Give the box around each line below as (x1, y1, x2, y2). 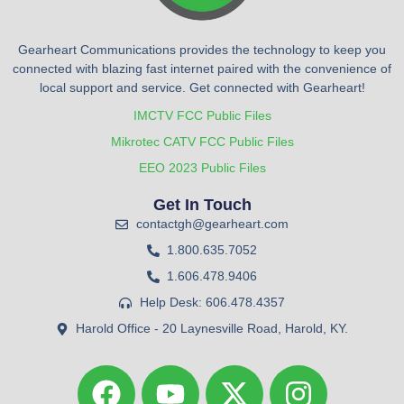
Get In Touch (152, 196, 252, 215)
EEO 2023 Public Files (138, 161, 266, 176)
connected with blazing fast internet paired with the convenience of (13, 61, 391, 77)
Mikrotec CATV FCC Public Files (110, 134, 294, 150)
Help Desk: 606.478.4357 (139, 295, 285, 310)
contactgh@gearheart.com (135, 216, 289, 232)
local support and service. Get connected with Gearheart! (39, 80, 365, 96)
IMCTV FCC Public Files (133, 108, 271, 124)
